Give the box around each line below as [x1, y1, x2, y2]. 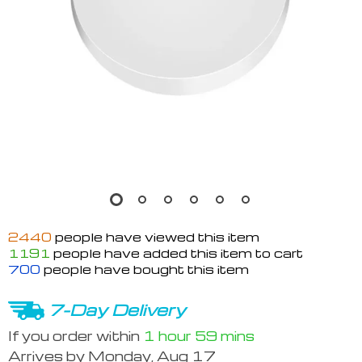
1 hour [143, 326, 192, 344]
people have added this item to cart [50, 245, 303, 261]
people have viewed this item [52, 229, 259, 245]
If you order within [8, 326, 143, 344]
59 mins [195, 326, 255, 344]
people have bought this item [40, 261, 249, 277]
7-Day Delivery [48, 299, 186, 320]
